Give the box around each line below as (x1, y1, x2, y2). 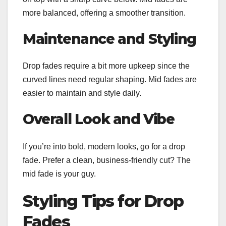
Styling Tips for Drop (23, 191, 184, 211)
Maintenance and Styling (23, 30, 196, 48)
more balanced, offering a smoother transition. (23, 9, 186, 18)
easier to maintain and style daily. (23, 89, 141, 98)
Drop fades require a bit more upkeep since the (23, 62, 190, 71)
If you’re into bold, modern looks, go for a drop (23, 142, 185, 151)
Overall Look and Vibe (23, 110, 175, 128)
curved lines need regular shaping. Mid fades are (23, 75, 197, 84)
